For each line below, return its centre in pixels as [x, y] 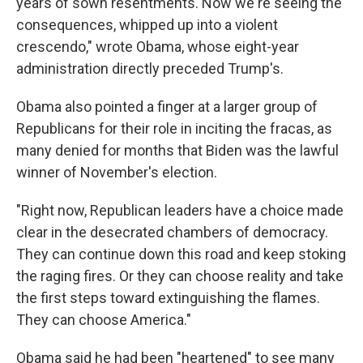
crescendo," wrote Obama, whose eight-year [158, 47]
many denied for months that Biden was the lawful [177, 150]
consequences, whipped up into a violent [147, 25]
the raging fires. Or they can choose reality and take [180, 276]
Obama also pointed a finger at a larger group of [167, 107]
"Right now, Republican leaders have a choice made [180, 210]
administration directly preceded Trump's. [150, 68]
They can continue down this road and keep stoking [181, 254]
